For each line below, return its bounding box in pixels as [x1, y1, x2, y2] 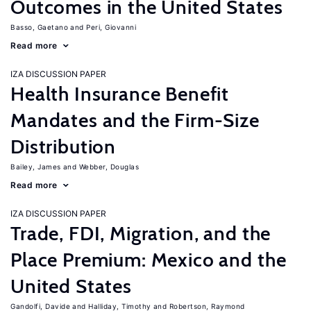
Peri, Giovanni [86, 23, 136, 31]
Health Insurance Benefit [10, 82, 230, 106]
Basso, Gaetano [10, 23, 68, 31]
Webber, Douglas [78, 162, 139, 171]
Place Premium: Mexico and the [10, 248, 287, 271]
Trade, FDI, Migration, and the [10, 221, 271, 245]
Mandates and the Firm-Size [10, 108, 260, 132]
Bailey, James [10, 162, 61, 171]
